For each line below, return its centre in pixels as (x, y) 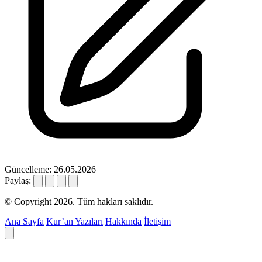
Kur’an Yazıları (75, 222)
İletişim (157, 222)
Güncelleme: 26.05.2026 (50, 170)
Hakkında (123, 222)
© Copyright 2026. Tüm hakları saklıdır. (79, 202)
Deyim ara (36, 247)
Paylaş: (18, 181)
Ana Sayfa (24, 222)
